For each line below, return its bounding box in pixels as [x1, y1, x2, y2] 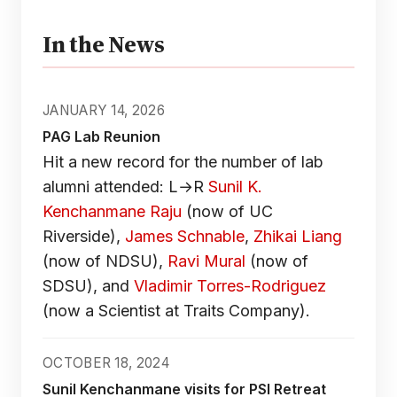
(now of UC [182, 202, 273, 222]
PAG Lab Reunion [43, 128, 160, 146]
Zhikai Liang [253, 227, 342, 246]
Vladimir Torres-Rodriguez [134, 276, 326, 296]
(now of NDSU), [43, 252, 167, 271]
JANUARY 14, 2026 [43, 102, 165, 120]
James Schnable [125, 227, 245, 246]
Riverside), [43, 227, 125, 246]
